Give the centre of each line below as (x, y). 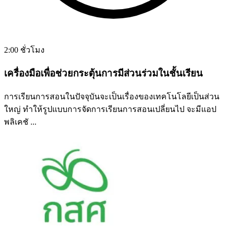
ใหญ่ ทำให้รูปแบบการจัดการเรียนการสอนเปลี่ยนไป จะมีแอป (110, 109)
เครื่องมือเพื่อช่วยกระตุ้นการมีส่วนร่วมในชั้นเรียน (103, 73)
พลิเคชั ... (20, 122)
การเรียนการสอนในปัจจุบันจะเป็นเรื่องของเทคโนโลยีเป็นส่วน (112, 96)
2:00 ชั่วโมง (24, 50)
